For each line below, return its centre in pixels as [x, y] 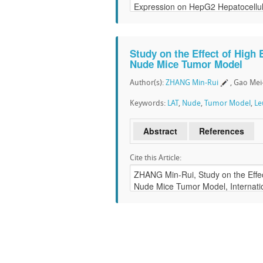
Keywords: [149, 104]
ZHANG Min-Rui [192, 83]
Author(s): [148, 83]
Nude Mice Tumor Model [186, 64]
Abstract [160, 131]
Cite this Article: [156, 158]
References [222, 131]
